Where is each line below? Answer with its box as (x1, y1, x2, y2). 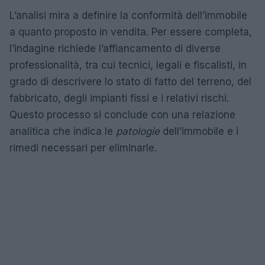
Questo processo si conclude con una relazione (9, 109, 235, 121)
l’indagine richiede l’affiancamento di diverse (9, 43, 221, 54)
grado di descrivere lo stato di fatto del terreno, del (9, 76, 251, 88)
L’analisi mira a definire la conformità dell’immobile (9, 9, 247, 21)
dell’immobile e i (160, 125, 238, 137)
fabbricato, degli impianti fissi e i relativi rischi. (9, 92, 229, 104)
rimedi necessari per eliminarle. (9, 142, 157, 154)
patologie (116, 125, 160, 137)
